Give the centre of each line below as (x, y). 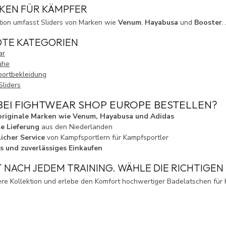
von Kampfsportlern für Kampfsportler (107, 138)
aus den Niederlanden (76, 127)
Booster (208, 22)
